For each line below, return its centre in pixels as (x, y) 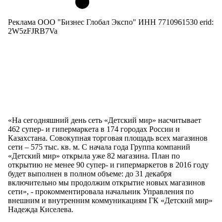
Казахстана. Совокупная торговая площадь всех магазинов (108, 138)
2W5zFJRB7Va (33, 31)
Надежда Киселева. (41, 209)
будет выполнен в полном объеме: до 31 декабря (90, 173)
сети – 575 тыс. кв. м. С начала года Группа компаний (99, 147)
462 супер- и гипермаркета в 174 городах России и (94, 129)
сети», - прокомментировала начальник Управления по (101, 191)
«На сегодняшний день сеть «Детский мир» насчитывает (105, 120)
